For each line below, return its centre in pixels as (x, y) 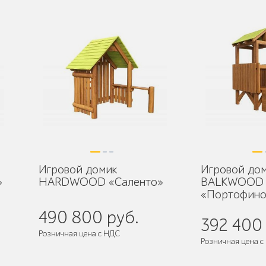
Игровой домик (77, 170)
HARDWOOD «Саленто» (101, 182)
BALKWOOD (232, 182)
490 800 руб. (88, 218)
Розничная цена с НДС (79, 234)
